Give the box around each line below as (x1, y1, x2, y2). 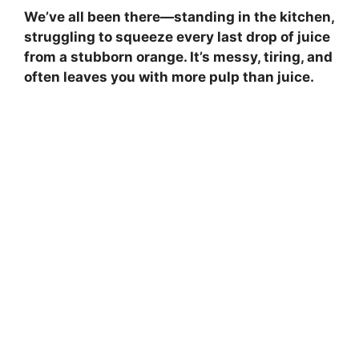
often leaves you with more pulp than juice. (24, 69, 314, 86)
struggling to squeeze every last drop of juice (24, 29, 330, 46)
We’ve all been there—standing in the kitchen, (24, 9, 334, 26)
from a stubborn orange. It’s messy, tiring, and (24, 49, 333, 66)
